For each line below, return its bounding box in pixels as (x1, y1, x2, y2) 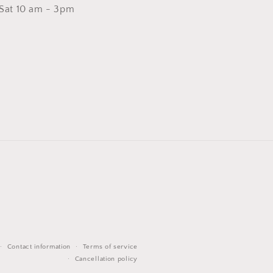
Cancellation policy (74, 255, 138, 263)
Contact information (7, 243, 71, 250)
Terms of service (82, 243, 138, 250)
